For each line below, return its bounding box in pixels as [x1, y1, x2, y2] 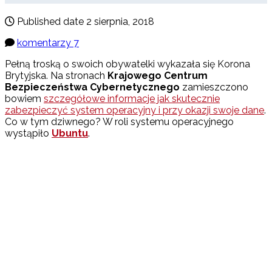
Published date [17, 16, 84, 28]
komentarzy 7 [17, 37, 79, 49]
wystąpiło [5, 127, 52, 140]
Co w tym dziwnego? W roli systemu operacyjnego [5, 116, 234, 128]
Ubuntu [52, 127, 88, 140]
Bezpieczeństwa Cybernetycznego [5, 81, 180, 93]
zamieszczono [180, 81, 248, 93]
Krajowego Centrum [107, 70, 208, 82]
